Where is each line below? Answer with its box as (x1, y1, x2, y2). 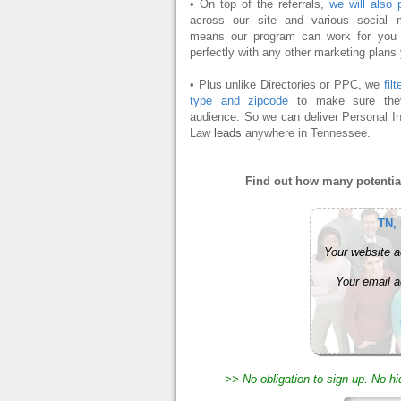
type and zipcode (190, 94, 289, 107)
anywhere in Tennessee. (242, 126, 371, 140)
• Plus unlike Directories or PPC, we (190, 78, 384, 91)
